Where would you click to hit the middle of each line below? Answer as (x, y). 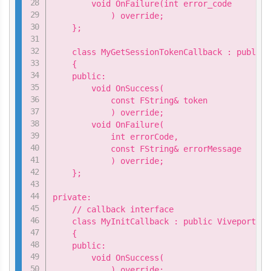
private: (72, 198)
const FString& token (130, 101)
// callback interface (113, 210)
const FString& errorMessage (147, 149)
